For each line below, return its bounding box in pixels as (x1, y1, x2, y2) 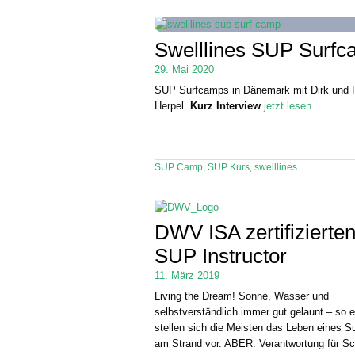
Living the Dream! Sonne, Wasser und (155, 290, 330, 303)
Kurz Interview (190, 100, 261, 113)
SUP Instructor (155, 244, 288, 267)
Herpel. (155, 100, 191, 113)
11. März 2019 (155, 269, 220, 281)
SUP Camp (155, 162, 204, 172)
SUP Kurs (208, 162, 250, 172)
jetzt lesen (264, 100, 312, 113)
